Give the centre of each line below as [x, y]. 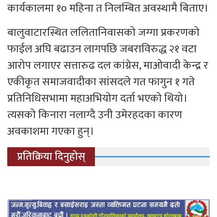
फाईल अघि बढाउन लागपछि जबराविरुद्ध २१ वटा [102, 49]
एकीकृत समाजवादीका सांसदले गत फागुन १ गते [101, 82]
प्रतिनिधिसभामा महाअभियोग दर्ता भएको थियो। [97, 99]
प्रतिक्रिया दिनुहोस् [51, 157]
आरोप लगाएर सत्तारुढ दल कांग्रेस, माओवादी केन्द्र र [108, 66]
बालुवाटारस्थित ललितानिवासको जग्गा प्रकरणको [103, 33]
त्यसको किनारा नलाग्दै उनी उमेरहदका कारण [95, 115]
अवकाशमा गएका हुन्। [51, 132]
